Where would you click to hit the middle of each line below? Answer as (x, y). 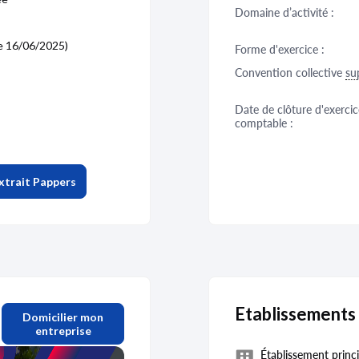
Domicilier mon (63, 317)
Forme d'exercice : (280, 49)
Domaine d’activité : (284, 12)
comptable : (264, 123)
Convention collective (290, 73)
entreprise (63, 331)
